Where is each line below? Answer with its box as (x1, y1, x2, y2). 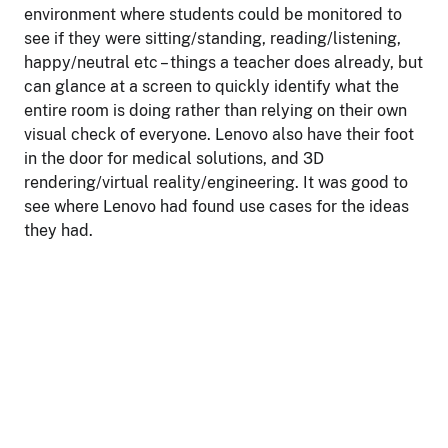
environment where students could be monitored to (24, 5, 402, 25)
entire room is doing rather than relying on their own (24, 101, 407, 121)
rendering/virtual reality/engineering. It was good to (24, 173, 408, 193)
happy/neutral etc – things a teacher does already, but (24, 53, 423, 73)
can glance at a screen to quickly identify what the (24, 77, 399, 97)
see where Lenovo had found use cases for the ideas (24, 197, 409, 217)
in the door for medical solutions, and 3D (24, 149, 324, 169)
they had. (24, 221, 93, 241)
